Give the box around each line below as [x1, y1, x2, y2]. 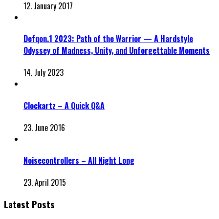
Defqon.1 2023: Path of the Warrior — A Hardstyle [23, 33, 193, 45]
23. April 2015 [23, 176, 66, 189]
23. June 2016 [23, 121, 65, 133]
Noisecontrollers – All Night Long [23, 154, 134, 167]
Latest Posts [4, 197, 55, 211]
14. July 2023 [23, 66, 64, 79]
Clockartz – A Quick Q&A [23, 99, 105, 111]
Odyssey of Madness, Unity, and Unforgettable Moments [23, 44, 210, 57]
